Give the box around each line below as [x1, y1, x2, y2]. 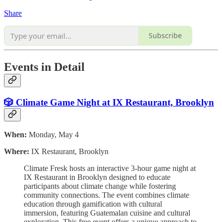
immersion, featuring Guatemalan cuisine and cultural [24, 209, 190, 218]
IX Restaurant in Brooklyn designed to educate [24, 173, 170, 182]
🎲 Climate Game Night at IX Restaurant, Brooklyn [4, 97, 214, 108]
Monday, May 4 [27, 130, 79, 139]
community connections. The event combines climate [24, 191, 189, 200]
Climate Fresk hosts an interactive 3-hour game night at [24, 164, 196, 173]
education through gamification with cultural [24, 200, 162, 209]
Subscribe [149, 31, 182, 41]
